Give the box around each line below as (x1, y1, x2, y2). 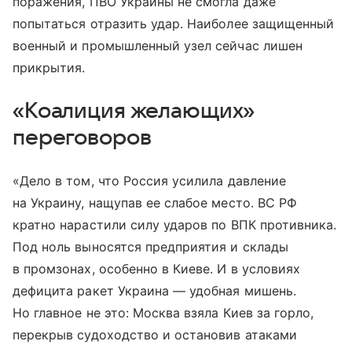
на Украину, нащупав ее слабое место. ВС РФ (13, 195, 298, 211)
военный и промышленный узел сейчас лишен (13, 38, 302, 54)
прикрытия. (13, 60, 86, 76)
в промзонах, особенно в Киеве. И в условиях (13, 261, 301, 277)
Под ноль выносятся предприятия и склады (13, 239, 288, 255)
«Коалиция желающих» (13, 99, 255, 123)
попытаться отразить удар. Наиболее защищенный (13, 16, 335, 32)
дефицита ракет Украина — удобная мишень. (13, 283, 296, 299)
